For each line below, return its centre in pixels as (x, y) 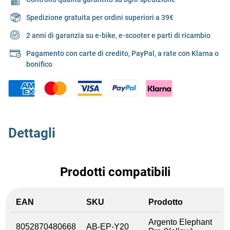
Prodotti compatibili (115, 172)
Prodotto (166, 202)
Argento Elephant (180, 222)
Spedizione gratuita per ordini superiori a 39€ (100, 18)
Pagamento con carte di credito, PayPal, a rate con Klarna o (122, 54)
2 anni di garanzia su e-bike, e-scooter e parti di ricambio (118, 36)
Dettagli (32, 133)
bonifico (39, 64)
